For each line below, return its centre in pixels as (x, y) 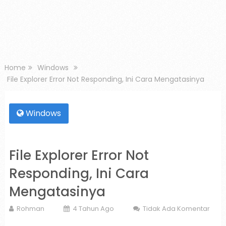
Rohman (30, 209)
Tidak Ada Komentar (176, 209)
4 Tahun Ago (93, 209)
